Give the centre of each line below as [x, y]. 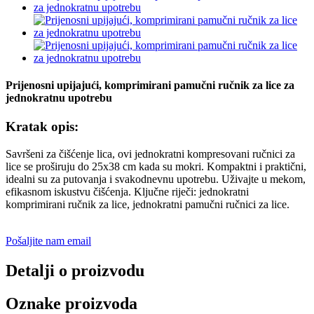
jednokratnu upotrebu [59, 98]
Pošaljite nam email [48, 241]
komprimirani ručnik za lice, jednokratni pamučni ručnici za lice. [148, 205]
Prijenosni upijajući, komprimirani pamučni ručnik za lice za [150, 86]
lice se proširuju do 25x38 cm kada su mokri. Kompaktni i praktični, [156, 167]
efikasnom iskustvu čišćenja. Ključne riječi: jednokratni [127, 192]
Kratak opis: [42, 127]
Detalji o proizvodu [75, 270]
